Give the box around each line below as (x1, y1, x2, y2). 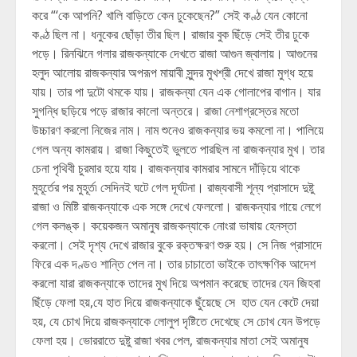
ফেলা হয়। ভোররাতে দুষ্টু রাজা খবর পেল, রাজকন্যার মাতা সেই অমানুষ (32, 331, 308, 349)
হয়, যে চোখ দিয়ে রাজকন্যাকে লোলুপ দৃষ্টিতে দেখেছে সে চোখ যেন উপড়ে (32, 312, 320, 330)
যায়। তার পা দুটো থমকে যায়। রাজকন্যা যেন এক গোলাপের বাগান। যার (32, 83, 324, 100)
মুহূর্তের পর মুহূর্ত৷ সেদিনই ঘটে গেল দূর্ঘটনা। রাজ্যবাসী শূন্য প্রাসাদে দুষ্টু (32, 178, 314, 196)
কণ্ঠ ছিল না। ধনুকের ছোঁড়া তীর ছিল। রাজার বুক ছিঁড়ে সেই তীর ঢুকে (32, 25, 309, 43)
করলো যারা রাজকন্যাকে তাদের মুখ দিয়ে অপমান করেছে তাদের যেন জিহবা (32, 274, 320, 292)
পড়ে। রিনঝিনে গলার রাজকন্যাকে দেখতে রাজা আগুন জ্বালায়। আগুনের (32, 45, 317, 62)
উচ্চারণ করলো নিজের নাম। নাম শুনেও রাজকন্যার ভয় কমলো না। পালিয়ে (32, 121, 324, 139)
